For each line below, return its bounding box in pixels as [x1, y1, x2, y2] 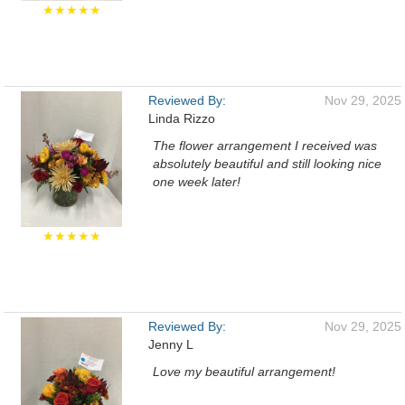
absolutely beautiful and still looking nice [153, 156, 381, 171]
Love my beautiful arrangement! [153, 364, 335, 379]
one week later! [153, 174, 240, 189]
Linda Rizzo [148, 111, 215, 126]
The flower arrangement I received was [153, 138, 377, 153]
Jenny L [148, 337, 193, 352]
